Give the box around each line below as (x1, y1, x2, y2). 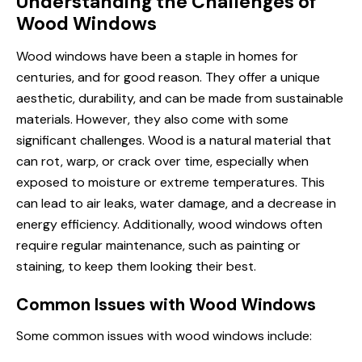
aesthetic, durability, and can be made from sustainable (16, 90, 343, 107)
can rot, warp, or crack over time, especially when (16, 153, 309, 170)
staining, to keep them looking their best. (16, 258, 256, 276)
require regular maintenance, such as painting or (16, 237, 301, 255)
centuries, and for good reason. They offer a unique (16, 69, 320, 86)
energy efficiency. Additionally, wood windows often (16, 216, 322, 234)
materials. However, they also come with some (16, 111, 288, 128)
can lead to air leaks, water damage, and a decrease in (16, 195, 336, 213)
